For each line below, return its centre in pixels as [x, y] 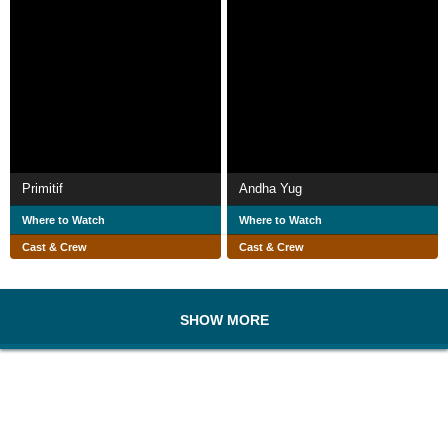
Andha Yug [270, 188]
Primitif [42, 188]
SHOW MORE [224, 319]
